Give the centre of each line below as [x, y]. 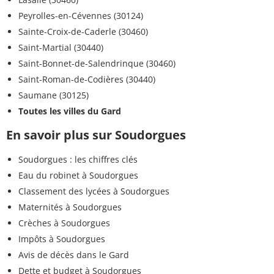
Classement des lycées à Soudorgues [94, 191]
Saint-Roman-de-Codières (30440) [87, 80]
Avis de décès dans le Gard [74, 255]
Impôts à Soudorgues [62, 239]
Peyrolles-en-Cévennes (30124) [81, 16]
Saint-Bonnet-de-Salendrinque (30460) [97, 64]
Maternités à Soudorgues [70, 207]
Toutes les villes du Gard [70, 111]
